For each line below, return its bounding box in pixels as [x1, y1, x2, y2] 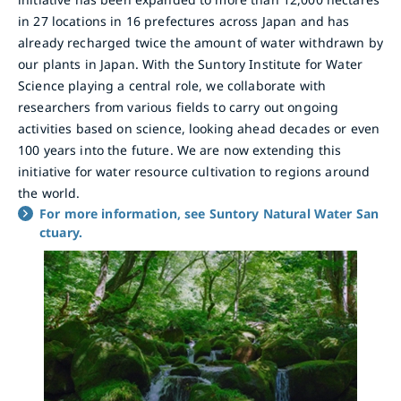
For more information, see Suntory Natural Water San [39, 204, 380, 222]
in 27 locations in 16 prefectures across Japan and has [18, 12, 350, 30]
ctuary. [39, 223, 82, 241]
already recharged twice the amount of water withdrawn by [18, 33, 383, 51]
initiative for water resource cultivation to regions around [18, 162, 371, 180]
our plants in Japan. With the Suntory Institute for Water [18, 55, 363, 73]
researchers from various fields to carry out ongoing [18, 98, 339, 115]
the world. [18, 183, 81, 201]
